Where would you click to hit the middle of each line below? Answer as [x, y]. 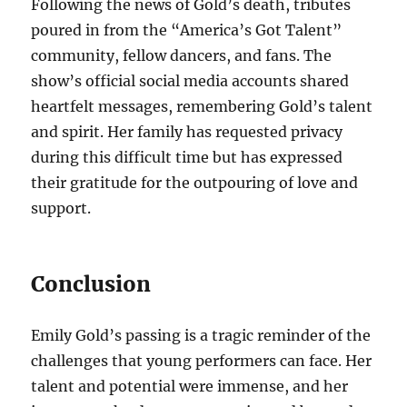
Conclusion [91, 284]
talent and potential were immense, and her [190, 386]
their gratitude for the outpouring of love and [195, 183]
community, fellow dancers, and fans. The [182, 55]
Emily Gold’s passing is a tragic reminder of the [201, 335]
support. [61, 208]
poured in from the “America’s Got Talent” [187, 30]
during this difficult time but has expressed [187, 157]
